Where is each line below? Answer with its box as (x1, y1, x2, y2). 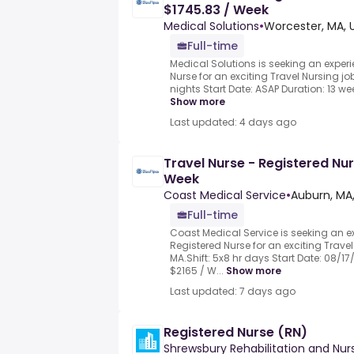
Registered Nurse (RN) (164, 323, 307, 342)
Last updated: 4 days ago (170, 115, 296, 130)
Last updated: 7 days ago (170, 284, 296, 299)
